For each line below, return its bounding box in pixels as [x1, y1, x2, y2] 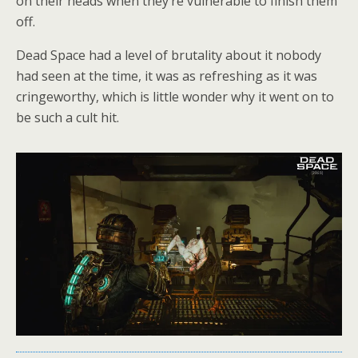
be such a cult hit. [16, 108, 119, 126]
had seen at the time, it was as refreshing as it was [16, 66, 317, 85]
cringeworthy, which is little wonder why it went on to [16, 87, 334, 105]
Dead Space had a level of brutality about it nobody [16, 46, 321, 64]
